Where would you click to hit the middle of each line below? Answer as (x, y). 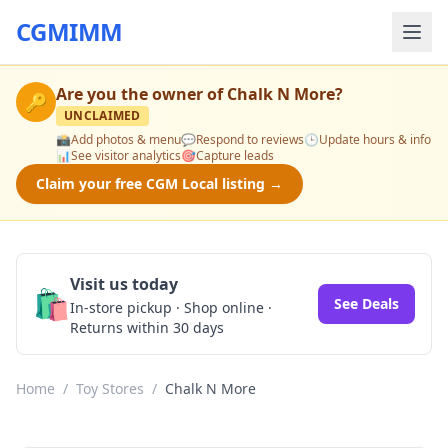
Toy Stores (110, 388)
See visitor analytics (126, 155)
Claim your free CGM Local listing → (159, 183)
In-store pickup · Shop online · (171, 307)
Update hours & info (375, 139)
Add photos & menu (126, 139)
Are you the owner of (141, 94)
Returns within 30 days (147, 327)
